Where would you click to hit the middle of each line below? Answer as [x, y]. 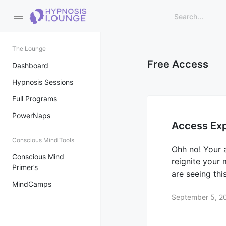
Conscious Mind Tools [43, 140]
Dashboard [30, 65]
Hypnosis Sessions [43, 82]
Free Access [178, 64]
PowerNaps [31, 115]
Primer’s [25, 167]
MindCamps [32, 184]
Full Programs [35, 99]
